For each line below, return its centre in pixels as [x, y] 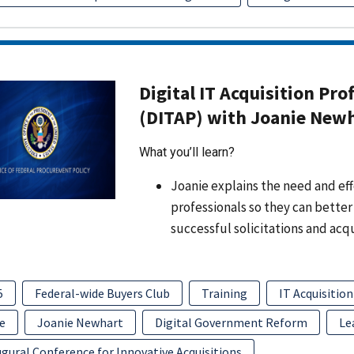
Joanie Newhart [80, 322]
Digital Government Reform [231, 322]
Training [224, 293]
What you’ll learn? [186, 152]
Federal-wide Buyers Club [102, 293]
